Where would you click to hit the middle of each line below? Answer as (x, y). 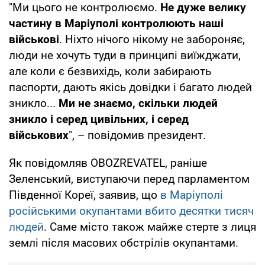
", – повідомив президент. (137, 135)
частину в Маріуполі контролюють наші (116, 23)
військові (34, 39)
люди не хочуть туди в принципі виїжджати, (125, 55)
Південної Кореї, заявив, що (85, 195)
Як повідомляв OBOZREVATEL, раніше (108, 163)
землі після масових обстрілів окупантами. (124, 243)
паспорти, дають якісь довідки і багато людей (130, 87)
